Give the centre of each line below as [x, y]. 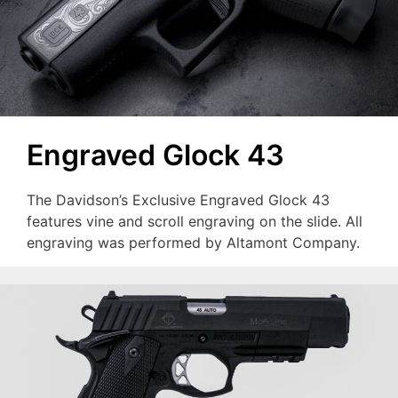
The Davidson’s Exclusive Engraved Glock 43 [178, 199]
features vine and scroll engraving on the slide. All [195, 221]
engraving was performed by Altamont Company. [193, 242]
